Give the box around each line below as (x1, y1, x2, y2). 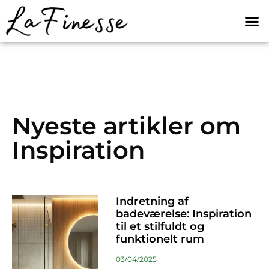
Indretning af (115, 195, 189, 208)
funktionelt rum (115, 232, 204, 246)
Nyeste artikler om (12, 111, 241, 141)
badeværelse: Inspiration (115, 207, 252, 221)
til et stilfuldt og (115, 220, 204, 234)
